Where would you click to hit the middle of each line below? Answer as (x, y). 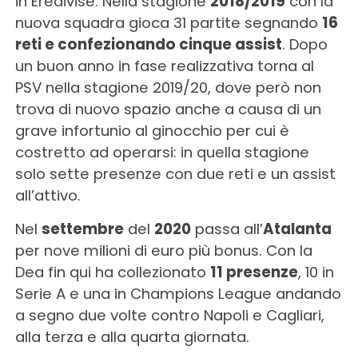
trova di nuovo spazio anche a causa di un (168, 109)
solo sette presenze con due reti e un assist (175, 174)
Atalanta (297, 229)
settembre (82, 229)
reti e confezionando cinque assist (148, 45)
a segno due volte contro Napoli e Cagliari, (169, 316)
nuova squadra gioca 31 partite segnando (168, 23)
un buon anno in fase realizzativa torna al (164, 66)
